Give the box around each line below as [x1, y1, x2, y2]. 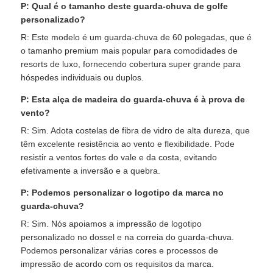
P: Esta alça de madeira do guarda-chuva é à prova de [21, 94, 246, 104]
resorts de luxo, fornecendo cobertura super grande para [21, 58, 241, 69]
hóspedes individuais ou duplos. [21, 72, 144, 82]
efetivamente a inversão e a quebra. [21, 165, 161, 175]
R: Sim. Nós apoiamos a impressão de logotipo [21, 218, 202, 229]
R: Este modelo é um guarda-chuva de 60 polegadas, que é [21, 32, 252, 42]
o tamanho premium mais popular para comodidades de [21, 45, 238, 55]
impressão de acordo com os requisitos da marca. [21, 258, 214, 269]
